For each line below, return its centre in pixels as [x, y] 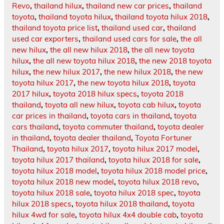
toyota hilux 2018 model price [153, 171]
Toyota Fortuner [163, 138]
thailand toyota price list [55, 28]
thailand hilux [58, 6]
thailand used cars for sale [129, 39]
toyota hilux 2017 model [155, 149]
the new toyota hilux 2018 [123, 83]
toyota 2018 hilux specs [95, 94]
